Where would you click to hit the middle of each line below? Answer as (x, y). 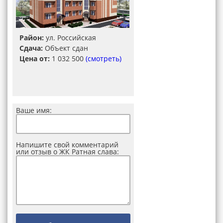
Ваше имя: (34, 110)
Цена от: (35, 58)
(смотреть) (104, 58)
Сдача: (31, 48)
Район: (32, 38)
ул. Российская (70, 38)
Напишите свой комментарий (67, 145)
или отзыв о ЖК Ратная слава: (67, 152)
